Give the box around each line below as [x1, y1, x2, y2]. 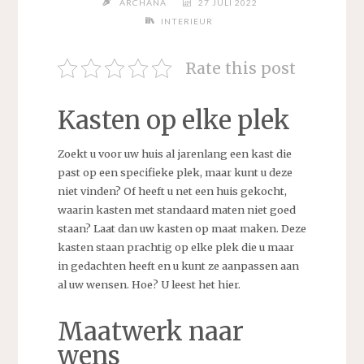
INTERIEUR [161, 16, 214, 27]
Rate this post [184, 58, 296, 78]
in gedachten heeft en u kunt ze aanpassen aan [57, 259, 299, 273]
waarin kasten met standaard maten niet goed [57, 203, 296, 217]
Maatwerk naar [57, 315, 244, 347]
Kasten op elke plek [57, 104, 290, 136]
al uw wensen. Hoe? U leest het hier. [57, 278, 240, 292]
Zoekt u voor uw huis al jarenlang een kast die [57, 147, 292, 161]
